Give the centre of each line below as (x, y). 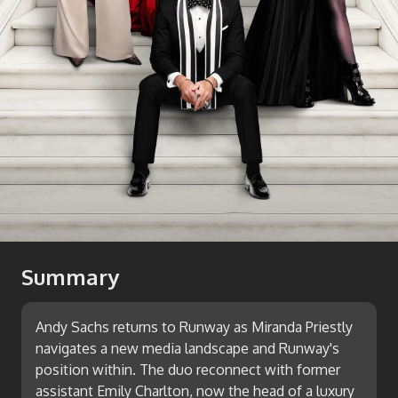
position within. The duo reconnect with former (188, 370)
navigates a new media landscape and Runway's (187, 348)
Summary (70, 277)
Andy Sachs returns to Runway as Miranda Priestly (194, 327)
